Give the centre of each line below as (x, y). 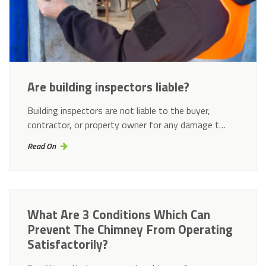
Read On (42, 146)
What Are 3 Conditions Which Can (119, 214)
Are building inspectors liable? (108, 87)
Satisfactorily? (68, 244)
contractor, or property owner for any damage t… (126, 125)
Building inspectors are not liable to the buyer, (119, 111)
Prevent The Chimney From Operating (130, 229)
